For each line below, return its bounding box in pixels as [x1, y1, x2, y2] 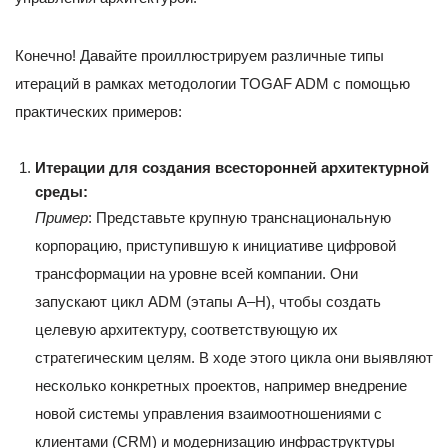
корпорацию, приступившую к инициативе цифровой [35, 237, 396, 255]
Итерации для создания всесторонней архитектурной [35, 159, 429, 177]
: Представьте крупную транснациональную [88, 209, 391, 227]
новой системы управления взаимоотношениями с [35, 405, 382, 423]
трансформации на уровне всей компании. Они [35, 265, 358, 283]
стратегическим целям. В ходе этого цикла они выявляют [35, 349, 433, 367]
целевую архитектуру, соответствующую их [35, 321, 338, 339]
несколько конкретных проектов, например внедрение [35, 377, 407, 395]
